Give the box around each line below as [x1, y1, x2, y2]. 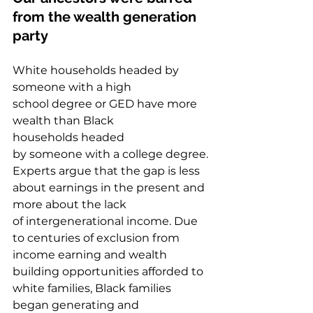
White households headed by [13, 64, 182, 78]
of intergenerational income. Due [13, 214, 201, 228]
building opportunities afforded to [13, 265, 206, 279]
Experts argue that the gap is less [13, 164, 203, 178]
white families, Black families [13, 282, 174, 296]
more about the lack [13, 198, 129, 212]
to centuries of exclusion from [13, 231, 182, 245]
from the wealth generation [13, 8, 200, 26]
